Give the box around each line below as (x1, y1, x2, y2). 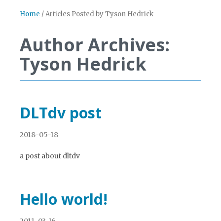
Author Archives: (20, 33, 170, 57)
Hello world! (20, 189, 108, 209)
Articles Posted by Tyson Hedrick (45, 10, 153, 18)
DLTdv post (20, 103, 102, 123)
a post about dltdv (20, 151, 80, 160)
